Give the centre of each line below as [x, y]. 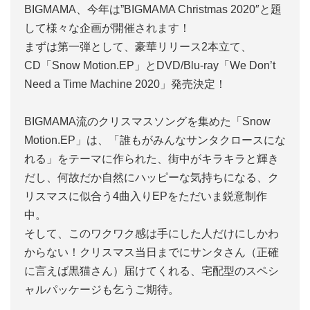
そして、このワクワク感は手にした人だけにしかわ [152, 234]
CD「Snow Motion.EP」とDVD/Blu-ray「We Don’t [150, 65]
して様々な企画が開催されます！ [107, 28]
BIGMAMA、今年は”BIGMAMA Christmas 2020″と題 [153, 9]
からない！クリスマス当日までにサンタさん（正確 [152, 252]
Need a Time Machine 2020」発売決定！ [125, 84]
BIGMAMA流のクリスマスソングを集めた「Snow [147, 121]
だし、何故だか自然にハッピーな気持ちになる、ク [152, 177]
